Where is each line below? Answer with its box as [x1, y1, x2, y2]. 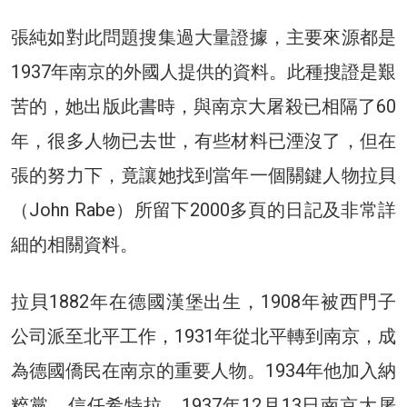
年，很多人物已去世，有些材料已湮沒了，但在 [11, 129, 396, 152]
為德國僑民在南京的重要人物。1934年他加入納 [11, 359, 396, 382]
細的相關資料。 [11, 233, 138, 255]
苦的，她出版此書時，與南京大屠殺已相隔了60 [11, 94, 396, 117]
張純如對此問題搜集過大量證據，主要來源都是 [11, 25, 396, 48]
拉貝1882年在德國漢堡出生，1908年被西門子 [11, 290, 396, 313]
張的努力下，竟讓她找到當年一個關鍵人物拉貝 [11, 164, 396, 186]
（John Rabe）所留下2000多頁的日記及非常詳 [11, 198, 396, 221]
